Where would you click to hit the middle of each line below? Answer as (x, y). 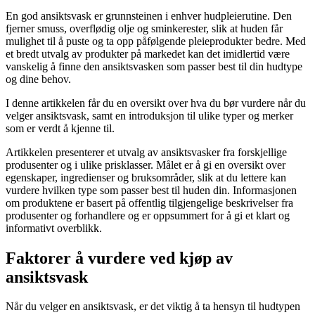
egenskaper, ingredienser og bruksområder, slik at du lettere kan (146, 177)
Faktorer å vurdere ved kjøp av (119, 258)
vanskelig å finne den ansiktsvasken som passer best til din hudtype (154, 66)
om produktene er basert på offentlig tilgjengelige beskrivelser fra (149, 202)
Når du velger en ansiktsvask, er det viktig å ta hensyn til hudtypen (153, 307)
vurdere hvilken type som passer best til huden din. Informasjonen (151, 190)
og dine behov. (38, 79)
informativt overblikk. (54, 228)
